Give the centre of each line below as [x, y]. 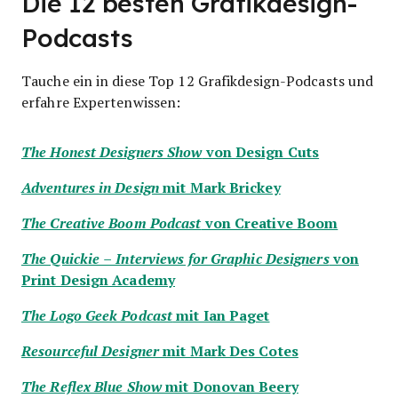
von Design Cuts [261, 151]
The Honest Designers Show [112, 151]
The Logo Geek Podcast [97, 315]
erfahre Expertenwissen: [101, 101]
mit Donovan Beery [230, 386]
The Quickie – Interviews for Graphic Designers [175, 258]
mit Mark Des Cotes [229, 350]
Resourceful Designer [90, 350]
